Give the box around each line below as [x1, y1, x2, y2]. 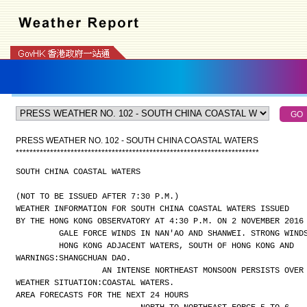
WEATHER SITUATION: [15, 278, 102, 288]
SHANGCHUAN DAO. [58, 254, 131, 263]
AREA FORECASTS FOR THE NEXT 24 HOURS [15, 291, 188, 300]
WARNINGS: [15, 254, 59, 263]
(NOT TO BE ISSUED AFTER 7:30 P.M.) [15, 192, 179, 201]
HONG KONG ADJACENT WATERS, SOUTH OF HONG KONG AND [58, 241, 294, 251]
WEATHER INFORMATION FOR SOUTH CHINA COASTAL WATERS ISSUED [15, 204, 289, 214]
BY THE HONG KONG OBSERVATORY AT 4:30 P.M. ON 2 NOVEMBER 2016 [15, 217, 304, 226]
